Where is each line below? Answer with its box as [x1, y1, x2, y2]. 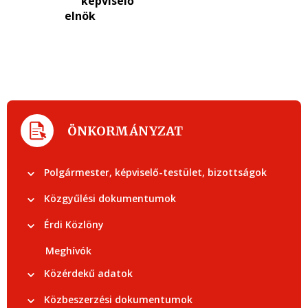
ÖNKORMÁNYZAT [67, 122, 183, 139]
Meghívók [45, 244, 91, 257]
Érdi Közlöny [44, 218, 104, 231]
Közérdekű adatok [44, 267, 133, 280]
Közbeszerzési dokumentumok [44, 293, 192, 306]
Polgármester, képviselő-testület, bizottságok [44, 166, 267, 179]
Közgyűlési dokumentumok [44, 192, 176, 205]
